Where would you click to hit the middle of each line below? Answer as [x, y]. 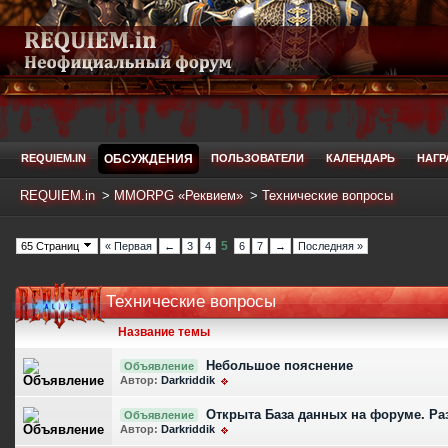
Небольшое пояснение [279, 365]
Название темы [164, 332]
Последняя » [330, 246]
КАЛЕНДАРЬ [360, 158]
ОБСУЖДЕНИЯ [148, 159]
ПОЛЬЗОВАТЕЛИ [257, 158]
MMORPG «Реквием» [178, 195]
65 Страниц [51, 246]
